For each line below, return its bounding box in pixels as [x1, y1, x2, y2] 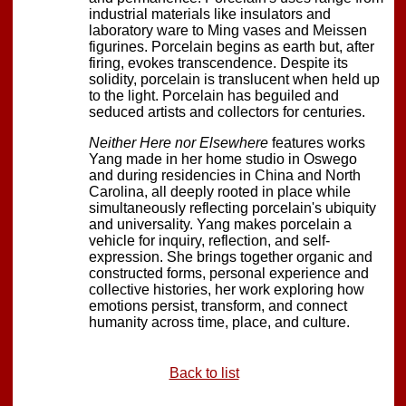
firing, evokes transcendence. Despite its [89, 54, 348, 71]
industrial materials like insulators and [89, 5, 331, 22]
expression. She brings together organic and [89, 248, 372, 265]
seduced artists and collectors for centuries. [89, 103, 365, 120]
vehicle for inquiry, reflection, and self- [89, 232, 330, 248]
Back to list [169, 364, 239, 381]
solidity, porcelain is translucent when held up [89, 71, 380, 87]
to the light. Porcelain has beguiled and [89, 87, 339, 103]
